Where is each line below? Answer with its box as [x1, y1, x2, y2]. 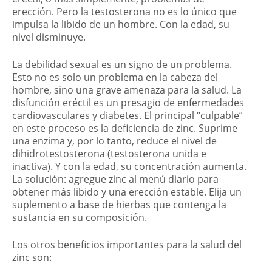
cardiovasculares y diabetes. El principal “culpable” [12, 109, 243, 123]
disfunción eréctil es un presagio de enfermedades [12, 96, 244, 110]
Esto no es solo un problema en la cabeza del [12, 70, 218, 84]
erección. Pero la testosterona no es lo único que [12, 5, 237, 19]
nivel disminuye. [12, 30, 86, 44]
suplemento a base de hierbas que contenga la [12, 198, 226, 212]
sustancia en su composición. [12, 211, 147, 225]
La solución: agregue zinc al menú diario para [12, 172, 219, 186]
